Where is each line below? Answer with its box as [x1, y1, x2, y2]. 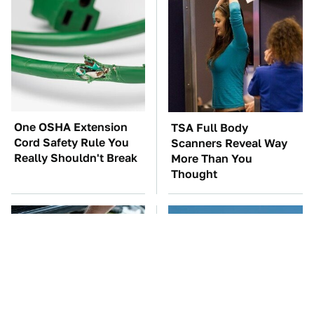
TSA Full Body [171, 121, 248, 135]
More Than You [171, 152, 252, 165]
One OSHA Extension [14, 121, 128, 134]
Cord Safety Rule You [14, 136, 129, 149]
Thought [171, 168, 217, 181]
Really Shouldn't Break [14, 151, 137, 165]
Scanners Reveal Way [171, 137, 287, 150]
